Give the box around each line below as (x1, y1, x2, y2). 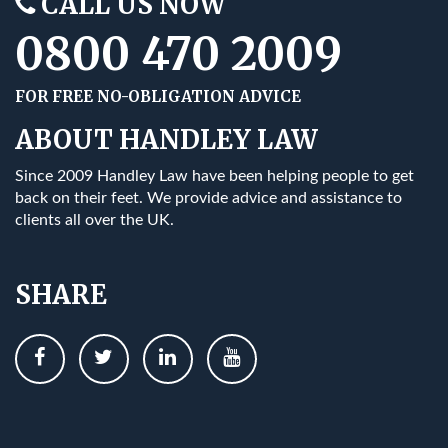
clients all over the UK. (15, 211, 174, 228)
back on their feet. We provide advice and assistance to (15, 189, 402, 206)
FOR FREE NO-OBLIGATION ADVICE (15, 87, 301, 106)
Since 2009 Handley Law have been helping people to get (15, 167, 414, 184)
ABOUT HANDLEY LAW (15, 123, 318, 156)
